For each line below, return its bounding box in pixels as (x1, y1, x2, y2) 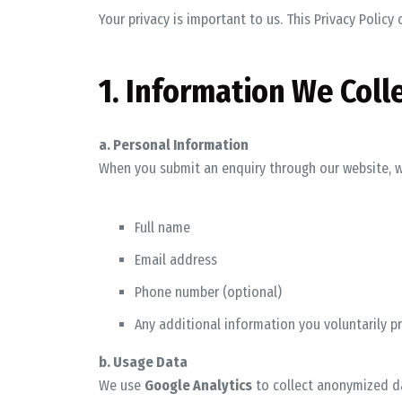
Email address (134, 251, 217, 268)
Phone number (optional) (134, 284, 282, 301)
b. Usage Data (98, 354, 188, 371)
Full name (134, 219, 190, 236)
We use (98, 377, 144, 394)
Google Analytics (144, 377, 252, 394)
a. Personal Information (98, 136, 249, 153)
